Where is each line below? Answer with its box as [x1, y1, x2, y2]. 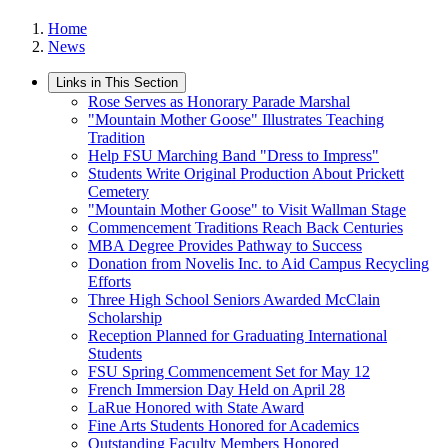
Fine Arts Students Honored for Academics [88, 416, 359, 434]
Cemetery [88, 182, 149, 200]
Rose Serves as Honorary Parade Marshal [88, 92, 350, 110]
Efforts [88, 272, 131, 290]
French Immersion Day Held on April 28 [88, 380, 345, 398]
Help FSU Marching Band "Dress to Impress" [88, 146, 379, 164]
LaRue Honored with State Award [88, 398, 304, 416]
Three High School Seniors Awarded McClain [88, 290, 380, 308]
